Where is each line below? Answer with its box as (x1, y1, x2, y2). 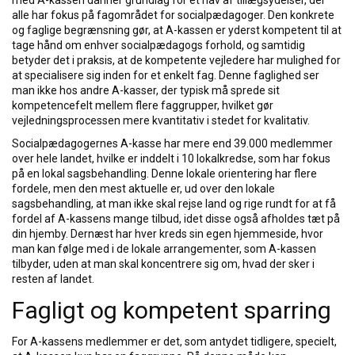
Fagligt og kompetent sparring (12, 296, 331, 324)
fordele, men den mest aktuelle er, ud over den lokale (12, 182, 275, 195)
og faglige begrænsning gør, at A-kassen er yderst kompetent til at (12, 24, 342, 36)
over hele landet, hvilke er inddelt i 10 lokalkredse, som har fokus (12, 152, 330, 165)
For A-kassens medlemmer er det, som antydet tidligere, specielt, (12, 335, 337, 348)
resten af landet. (12, 273, 94, 285)
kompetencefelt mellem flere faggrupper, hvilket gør (12, 99, 273, 112)
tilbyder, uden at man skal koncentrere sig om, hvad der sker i (12, 258, 315, 270)
